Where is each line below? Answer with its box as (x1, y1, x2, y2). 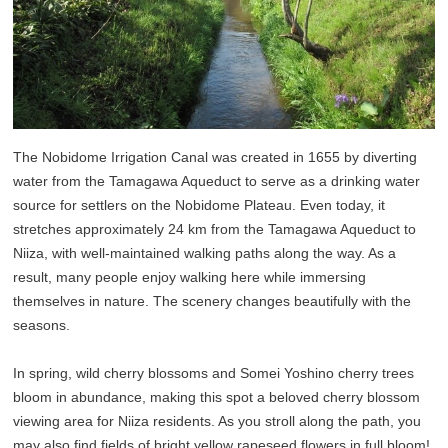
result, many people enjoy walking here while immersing (13, 269, 367, 286)
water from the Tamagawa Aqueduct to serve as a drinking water (13, 173, 421, 190)
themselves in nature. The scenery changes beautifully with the (13, 293, 412, 310)
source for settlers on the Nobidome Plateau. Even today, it (13, 197, 386, 214)
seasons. (13, 317, 71, 334)
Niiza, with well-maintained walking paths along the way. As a (13, 245, 397, 262)
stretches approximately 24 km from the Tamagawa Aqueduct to (13, 221, 417, 238)
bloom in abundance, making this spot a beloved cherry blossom (13, 389, 421, 406)
